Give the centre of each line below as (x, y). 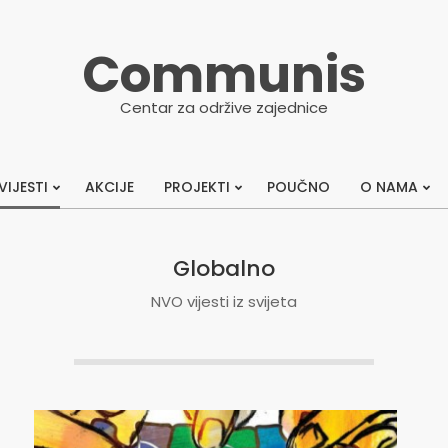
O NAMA (389, 187)
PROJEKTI (197, 187)
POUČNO (298, 187)
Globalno (224, 268)
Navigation (262, 222)
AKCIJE (109, 187)
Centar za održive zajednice (224, 107)
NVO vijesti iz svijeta (224, 301)
